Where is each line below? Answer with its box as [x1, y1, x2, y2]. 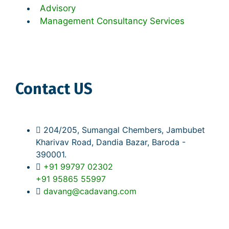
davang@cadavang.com [43, 186, 136, 197]
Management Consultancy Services [40, 16, 185, 27]
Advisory [40, 3, 76, 14]
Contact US [15, 80, 93, 99]
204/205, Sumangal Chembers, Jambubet [43, 125, 205, 135]
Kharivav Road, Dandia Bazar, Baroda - [36, 137, 186, 148]
